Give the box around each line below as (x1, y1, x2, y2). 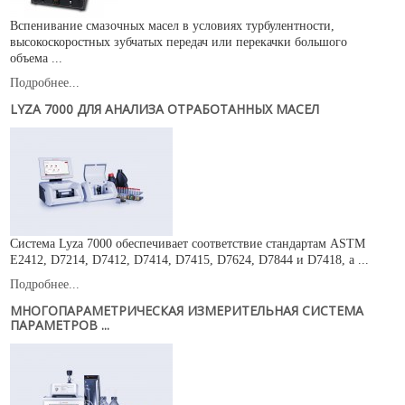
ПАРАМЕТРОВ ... (10, 316, 110, 334)
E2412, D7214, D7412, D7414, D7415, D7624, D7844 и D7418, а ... (10, 252, 370, 267)
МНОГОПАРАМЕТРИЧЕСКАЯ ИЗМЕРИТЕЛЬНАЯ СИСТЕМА (10, 301, 364, 319)
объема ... (10, 51, 63, 65)
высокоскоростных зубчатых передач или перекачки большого (10, 34, 348, 49)
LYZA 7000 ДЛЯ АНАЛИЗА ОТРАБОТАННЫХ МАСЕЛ (10, 99, 320, 118)
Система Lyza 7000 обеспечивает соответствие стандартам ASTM (10, 236, 366, 250)
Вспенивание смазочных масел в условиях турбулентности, (10, 18, 335, 33)
